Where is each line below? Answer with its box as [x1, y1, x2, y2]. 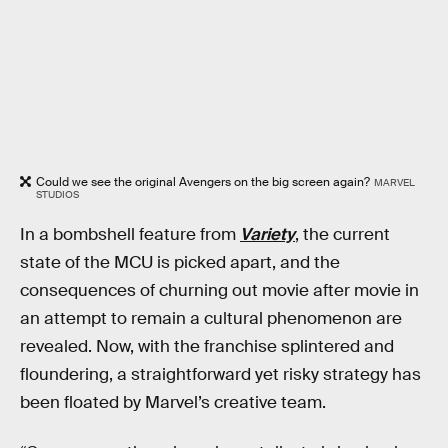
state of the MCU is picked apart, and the [20, 252, 340, 274]
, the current [295, 224, 390, 246]
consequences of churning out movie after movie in [20, 280, 419, 302]
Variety [240, 224, 295, 246]
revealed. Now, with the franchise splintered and [20, 336, 394, 358]
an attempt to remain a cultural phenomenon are [20, 308, 402, 330]
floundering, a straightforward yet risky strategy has [20, 364, 421, 386]
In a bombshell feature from [20, 224, 240, 246]
